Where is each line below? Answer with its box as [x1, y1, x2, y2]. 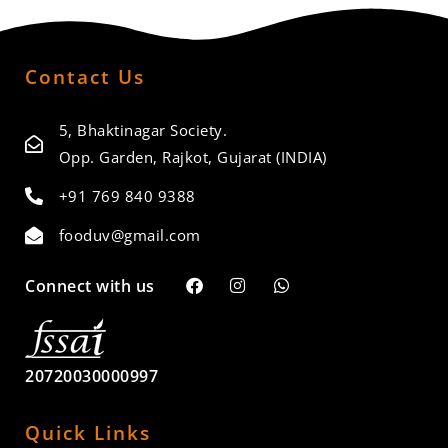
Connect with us [25, 274, 155, 297]
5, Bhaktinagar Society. [58, 119, 227, 140]
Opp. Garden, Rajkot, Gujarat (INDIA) [58, 146, 327, 167]
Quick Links [25, 419, 151, 446]
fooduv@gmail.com [58, 224, 201, 245]
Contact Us [25, 63, 145, 90]
